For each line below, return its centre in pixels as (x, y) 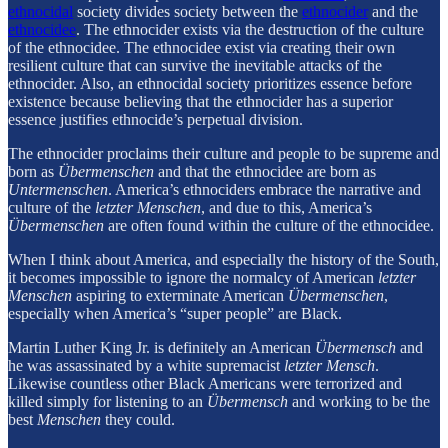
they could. (138, 419)
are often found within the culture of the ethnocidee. (269, 225)
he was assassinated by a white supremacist (146, 365)
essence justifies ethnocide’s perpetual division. (157, 119)
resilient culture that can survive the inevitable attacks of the (195, 65)
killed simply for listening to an (107, 401)
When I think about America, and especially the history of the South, (223, 259)
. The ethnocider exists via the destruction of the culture (250, 29)
